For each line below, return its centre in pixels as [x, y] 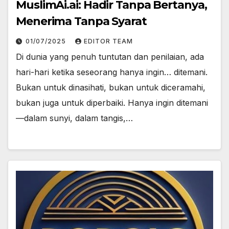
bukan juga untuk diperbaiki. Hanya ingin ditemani [112, 103]
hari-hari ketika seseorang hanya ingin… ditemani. [112, 72]
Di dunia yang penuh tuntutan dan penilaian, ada [110, 57]
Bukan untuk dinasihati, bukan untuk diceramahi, [111, 88]
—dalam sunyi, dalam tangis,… [74, 118]
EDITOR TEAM [108, 41]
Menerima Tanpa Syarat [81, 21]
